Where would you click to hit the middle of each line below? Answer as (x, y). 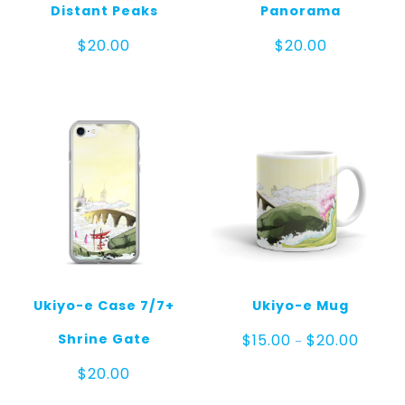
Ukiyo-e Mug (301, 305)
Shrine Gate (104, 339)
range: (379, 352)
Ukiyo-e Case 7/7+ (104, 305)
